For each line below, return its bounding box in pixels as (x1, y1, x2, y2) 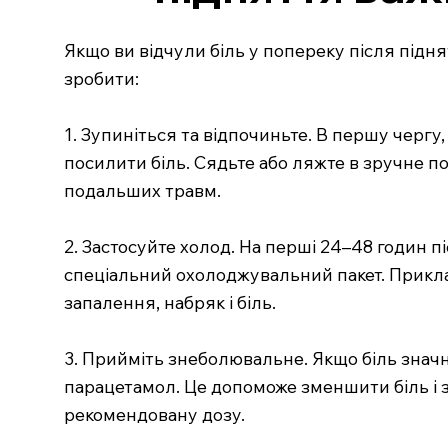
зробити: (63, 66, 139, 89)
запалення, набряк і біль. (63, 290, 276, 313)
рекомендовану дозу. (63, 402, 245, 425)
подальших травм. (63, 178, 221, 201)
